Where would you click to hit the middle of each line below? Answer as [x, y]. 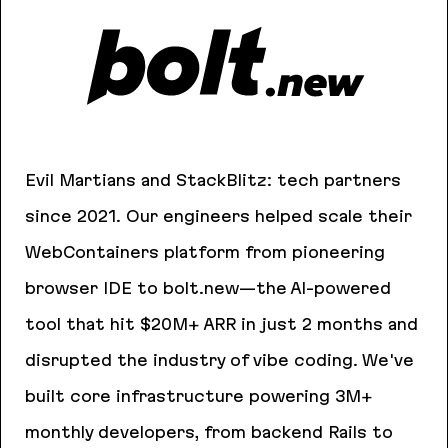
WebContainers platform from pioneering [205, 252]
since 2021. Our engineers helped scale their [218, 216]
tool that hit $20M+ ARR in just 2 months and [221, 324]
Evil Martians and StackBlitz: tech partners [213, 180]
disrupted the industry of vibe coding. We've [219, 360]
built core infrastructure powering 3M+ [199, 396]
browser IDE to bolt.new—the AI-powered [208, 288]
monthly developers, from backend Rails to [209, 432]
